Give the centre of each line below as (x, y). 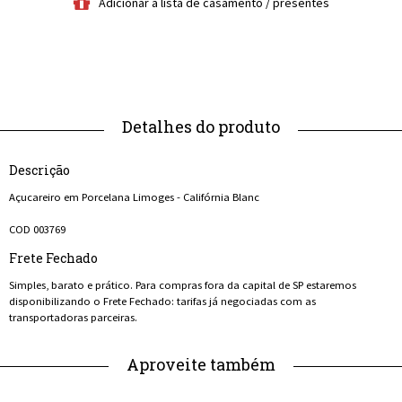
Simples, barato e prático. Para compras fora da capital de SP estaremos (183, 285)
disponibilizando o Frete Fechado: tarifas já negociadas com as (162, 301)
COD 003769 (37, 230)
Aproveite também (201, 365)
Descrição (39, 170)
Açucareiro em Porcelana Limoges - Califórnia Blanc (134, 197)
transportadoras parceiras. (73, 318)
